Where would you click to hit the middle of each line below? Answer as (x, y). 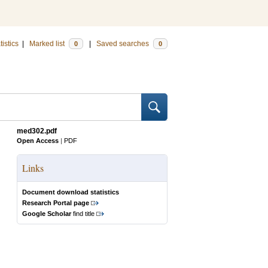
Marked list (48, 44)
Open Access (38, 141)
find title (83, 214)
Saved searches (124, 44)
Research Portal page (56, 203)
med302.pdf (37, 131)
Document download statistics (71, 192)
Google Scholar (47, 214)
